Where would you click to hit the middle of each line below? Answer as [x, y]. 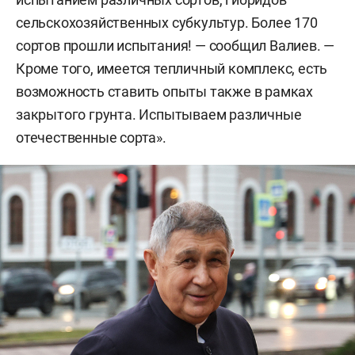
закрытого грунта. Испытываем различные [159, 114]
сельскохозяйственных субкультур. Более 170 [167, 22]
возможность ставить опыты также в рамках [164, 91]
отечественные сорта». [91, 137]
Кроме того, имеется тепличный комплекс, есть [172, 68]
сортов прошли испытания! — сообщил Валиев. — [176, 45]
